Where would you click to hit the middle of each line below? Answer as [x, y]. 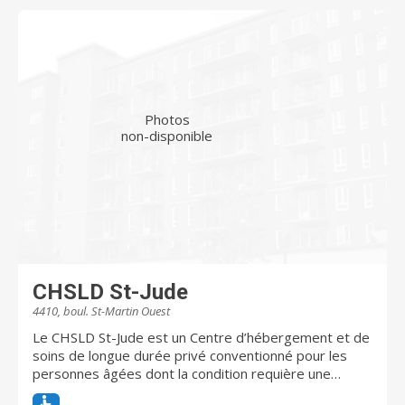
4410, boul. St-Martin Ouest [101, 311]
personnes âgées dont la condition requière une [182, 374]
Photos [167, 120]
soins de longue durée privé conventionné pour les [190, 356]
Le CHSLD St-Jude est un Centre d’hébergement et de [201, 338]
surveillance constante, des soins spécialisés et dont [196, 392]
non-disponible [167, 136]
